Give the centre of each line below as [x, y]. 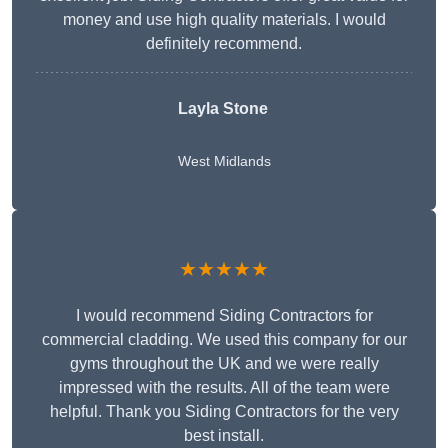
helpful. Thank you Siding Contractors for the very [224, 412]
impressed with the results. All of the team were [224, 388]
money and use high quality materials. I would [224, 20]
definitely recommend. [224, 44]
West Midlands [224, 161]
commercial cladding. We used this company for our [224, 340]
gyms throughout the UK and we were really [224, 364]
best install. [224, 436]
